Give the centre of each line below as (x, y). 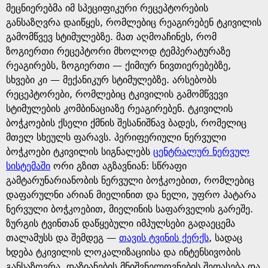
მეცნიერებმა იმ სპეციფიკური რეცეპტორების (107, 8)
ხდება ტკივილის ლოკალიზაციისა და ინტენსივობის (123, 252)
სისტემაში (28, 166)
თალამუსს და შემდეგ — (63, 238)
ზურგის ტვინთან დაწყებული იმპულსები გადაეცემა (121, 223)
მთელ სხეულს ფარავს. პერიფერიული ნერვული (116, 137)
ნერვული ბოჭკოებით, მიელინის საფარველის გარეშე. (130, 209)
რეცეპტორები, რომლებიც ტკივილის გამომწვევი (117, 94)
